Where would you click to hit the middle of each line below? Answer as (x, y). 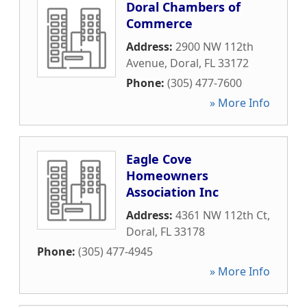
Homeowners (167, 175)
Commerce (159, 23)
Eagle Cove (159, 159)
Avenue (145, 63)
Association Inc (172, 192)
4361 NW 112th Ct (221, 215)
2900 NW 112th (214, 47)
